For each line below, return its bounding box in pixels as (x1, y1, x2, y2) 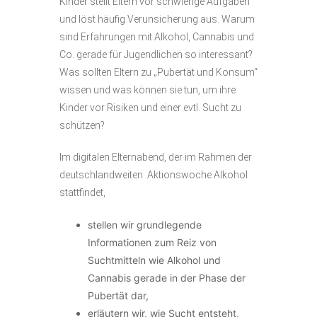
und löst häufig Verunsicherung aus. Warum (59, 13, 255, 25)
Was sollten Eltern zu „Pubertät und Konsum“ (59, 67, 258, 78)
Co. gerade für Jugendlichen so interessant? (59, 49, 253, 60)
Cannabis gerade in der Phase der (88, 272, 246, 284)
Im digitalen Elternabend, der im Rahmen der (59, 151, 252, 163)
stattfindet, (59, 187, 108, 198)
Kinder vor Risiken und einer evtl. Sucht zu (59, 102, 241, 113)
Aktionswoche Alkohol (147, 169, 248, 180)
